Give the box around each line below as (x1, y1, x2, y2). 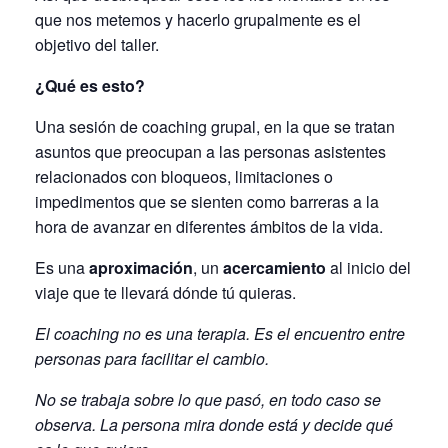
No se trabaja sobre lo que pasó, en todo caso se (35, 388, 381, 412)
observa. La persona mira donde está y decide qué (35, 413, 393, 437)
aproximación (89, 256, 193, 280)
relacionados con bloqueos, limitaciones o (35, 165, 333, 189)
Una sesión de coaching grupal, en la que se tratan (35, 115, 395, 139)
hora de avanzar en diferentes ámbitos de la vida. (35, 215, 383, 239)
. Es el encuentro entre (246, 322, 405, 346)
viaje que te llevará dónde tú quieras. (35, 281, 300, 305)
